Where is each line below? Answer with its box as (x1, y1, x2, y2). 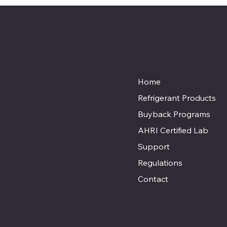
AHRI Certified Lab (138, 125, 209, 135)
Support (138, 141, 170, 152)
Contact (138, 173, 169, 184)
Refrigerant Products (138, 92, 216, 103)
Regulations (138, 157, 183, 168)
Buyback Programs (138, 108, 211, 119)
